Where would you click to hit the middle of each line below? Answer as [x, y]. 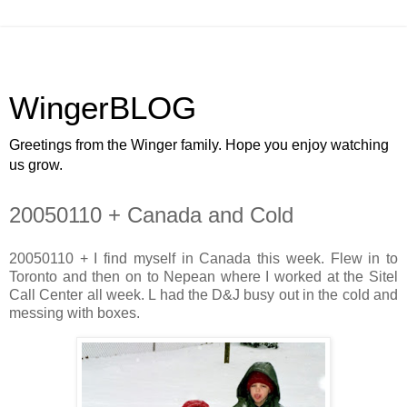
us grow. [36, 165]
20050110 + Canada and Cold [151, 215]
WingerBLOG [103, 108]
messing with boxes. [74, 313]
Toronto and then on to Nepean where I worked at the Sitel [203, 276]
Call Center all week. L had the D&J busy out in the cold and [203, 294]
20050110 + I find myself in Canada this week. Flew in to [203, 258]
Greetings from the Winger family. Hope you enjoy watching [199, 145]
